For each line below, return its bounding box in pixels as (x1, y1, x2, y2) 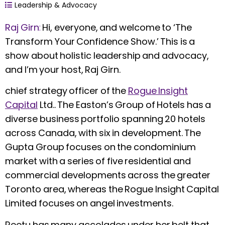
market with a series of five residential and (5, 155, 191, 168)
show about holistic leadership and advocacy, (5, 49, 209, 62)
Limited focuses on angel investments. (5, 197, 173, 210)
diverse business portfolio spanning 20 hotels (5, 113, 205, 126)
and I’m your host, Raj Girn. (5, 63, 121, 76)
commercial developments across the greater (5, 169, 210, 182)
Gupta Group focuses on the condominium (5, 141, 196, 154)
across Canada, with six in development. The (5, 127, 201, 140)
